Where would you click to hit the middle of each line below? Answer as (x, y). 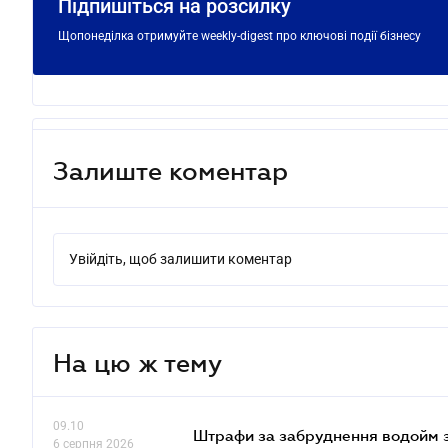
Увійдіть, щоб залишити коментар (180, 259)
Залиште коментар (170, 170)
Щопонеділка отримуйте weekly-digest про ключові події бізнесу (239, 36)
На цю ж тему (137, 362)
